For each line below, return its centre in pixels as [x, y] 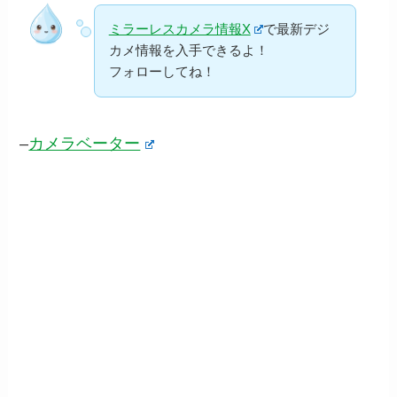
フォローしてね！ [162, 72]
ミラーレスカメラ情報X [179, 29]
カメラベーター [85, 144]
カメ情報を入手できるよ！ [188, 51]
